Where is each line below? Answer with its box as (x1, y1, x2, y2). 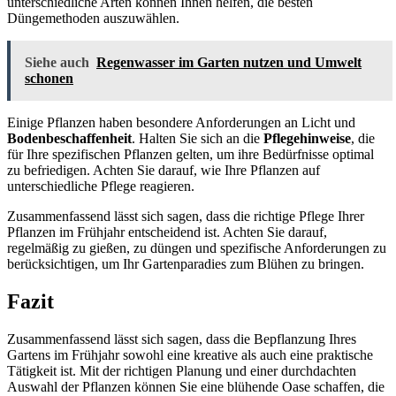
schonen (25, 70, 73, 86)
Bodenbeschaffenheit (7, 130, 132, 146)
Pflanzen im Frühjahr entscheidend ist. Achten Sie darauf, (7, 224, 327, 240)
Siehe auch (25, 54, 89, 70)
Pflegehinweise (263, 130, 351, 146)
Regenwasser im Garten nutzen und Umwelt (96, 54, 362, 70)
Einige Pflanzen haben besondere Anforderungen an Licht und (7, 114, 355, 130)
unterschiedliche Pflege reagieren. (7, 178, 194, 194)
